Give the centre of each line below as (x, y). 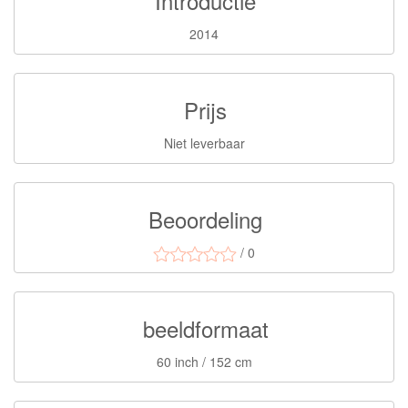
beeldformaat (205, 329)
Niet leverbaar (204, 143)
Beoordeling (205, 219)
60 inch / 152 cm (204, 362)
